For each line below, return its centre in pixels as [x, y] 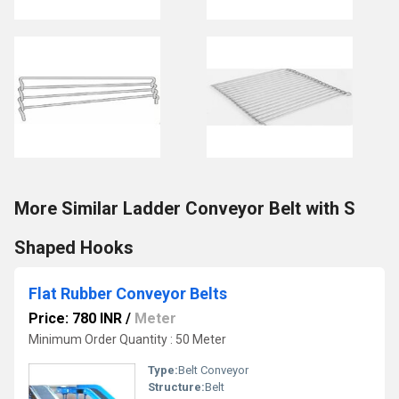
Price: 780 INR [75, 318]
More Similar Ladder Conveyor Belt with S [185, 208]
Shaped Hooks [74, 248]
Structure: [176, 387]
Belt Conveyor [213, 370]
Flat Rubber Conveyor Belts [128, 293]
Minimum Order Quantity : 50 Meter [127, 339]
